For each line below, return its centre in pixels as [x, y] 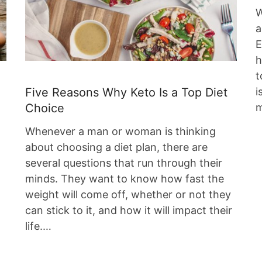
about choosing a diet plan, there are [117, 147]
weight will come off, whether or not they [128, 195]
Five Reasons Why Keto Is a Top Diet [127, 93]
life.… [39, 226]
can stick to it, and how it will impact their [129, 211]
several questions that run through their [124, 163]
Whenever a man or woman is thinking [121, 132]
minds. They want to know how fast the [125, 179]
